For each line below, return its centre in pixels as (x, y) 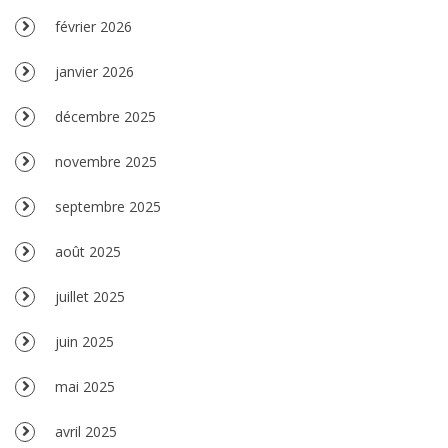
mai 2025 (85, 386)
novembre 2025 (106, 161)
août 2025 (88, 251)
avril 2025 (86, 431)
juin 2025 (84, 341)
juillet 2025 (90, 296)
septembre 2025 (108, 206)
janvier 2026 (94, 71)
